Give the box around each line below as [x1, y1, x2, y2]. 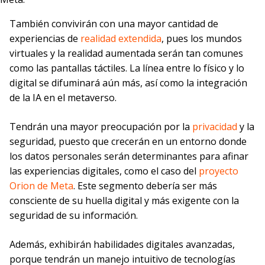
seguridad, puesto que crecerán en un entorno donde [9, 135, 247, 148]
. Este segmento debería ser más [73, 179, 217, 193]
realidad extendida [80, 32, 161, 46]
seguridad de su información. [9, 209, 138, 222]
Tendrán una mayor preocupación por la [9, 120, 192, 134]
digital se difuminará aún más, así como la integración [9, 76, 247, 90]
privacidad [192, 120, 237, 134]
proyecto [199, 164, 238, 178]
